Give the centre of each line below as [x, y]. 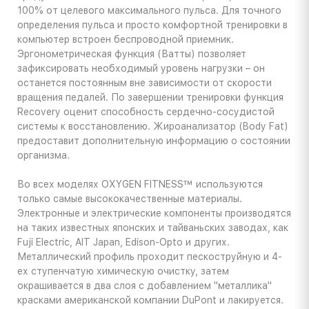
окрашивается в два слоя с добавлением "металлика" [144, 286]
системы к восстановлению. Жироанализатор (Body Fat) [153, 127]
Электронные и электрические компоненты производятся [154, 213]
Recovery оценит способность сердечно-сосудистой [146, 112]
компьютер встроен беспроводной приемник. [126, 40]
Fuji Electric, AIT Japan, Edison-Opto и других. [123, 242]
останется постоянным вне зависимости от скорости [144, 83]
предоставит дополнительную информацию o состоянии [154, 141]
